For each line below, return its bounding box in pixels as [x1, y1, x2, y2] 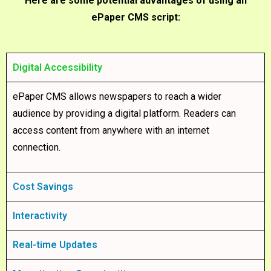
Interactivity [13, 210, 67, 222]
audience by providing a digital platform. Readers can [13, 108, 236, 120]
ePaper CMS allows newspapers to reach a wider [13, 91, 221, 103]
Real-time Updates [13, 239, 97, 251]
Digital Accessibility [13, 62, 102, 74]
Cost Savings [13, 181, 73, 193]
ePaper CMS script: [91, 11, 180, 24]
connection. [13, 142, 60, 154]
